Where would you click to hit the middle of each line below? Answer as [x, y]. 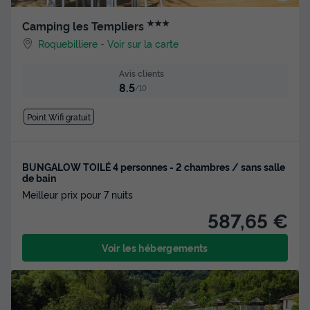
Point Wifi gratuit [58, 117]
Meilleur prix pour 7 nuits [77, 194]
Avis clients [141, 73]
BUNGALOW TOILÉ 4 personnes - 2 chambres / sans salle [154, 167]
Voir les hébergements [155, 248]
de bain [39, 178]
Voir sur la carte [143, 43]
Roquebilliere [68, 43]
